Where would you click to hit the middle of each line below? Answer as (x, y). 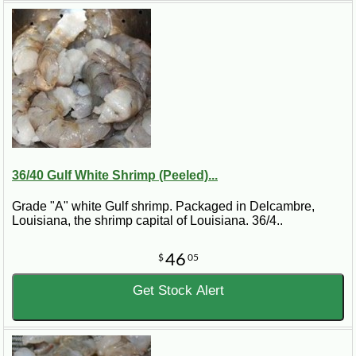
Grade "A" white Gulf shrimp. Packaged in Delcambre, (163, 206)
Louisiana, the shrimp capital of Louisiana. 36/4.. (147, 220)
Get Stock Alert (178, 290)
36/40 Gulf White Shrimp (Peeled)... (115, 175)
